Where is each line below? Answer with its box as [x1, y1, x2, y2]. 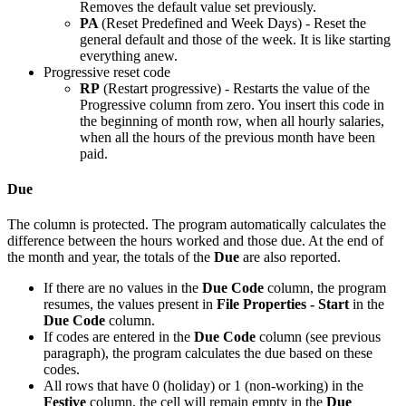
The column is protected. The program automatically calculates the [7, 217, 386, 233]
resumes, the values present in [43, 296, 217, 313]
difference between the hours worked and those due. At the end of [7, 233, 383, 249]
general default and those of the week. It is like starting [80, 31, 391, 47]
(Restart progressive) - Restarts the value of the [100, 80, 370, 96]
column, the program [264, 280, 386, 296]
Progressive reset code [43, 63, 170, 80]
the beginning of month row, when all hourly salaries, [80, 112, 384, 129]
